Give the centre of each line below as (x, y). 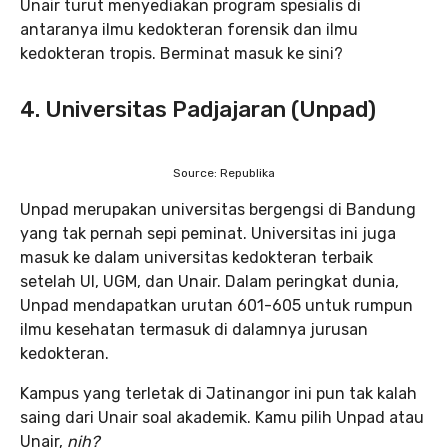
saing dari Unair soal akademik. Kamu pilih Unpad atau (222, 418)
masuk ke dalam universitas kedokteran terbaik (196, 258)
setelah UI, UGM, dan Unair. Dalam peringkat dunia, (209, 282)
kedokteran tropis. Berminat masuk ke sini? (181, 54)
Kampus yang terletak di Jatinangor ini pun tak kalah (218, 394)
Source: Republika (224, 173)
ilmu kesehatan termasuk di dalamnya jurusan (194, 330)
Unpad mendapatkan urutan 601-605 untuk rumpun (216, 306)
